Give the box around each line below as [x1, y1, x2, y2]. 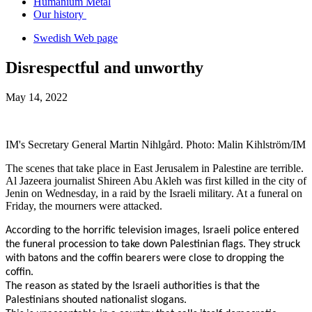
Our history [33, 8, 86, 20]
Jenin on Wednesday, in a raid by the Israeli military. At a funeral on [6, 187, 302, 199]
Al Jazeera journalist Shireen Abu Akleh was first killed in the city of [6, 174, 306, 187]
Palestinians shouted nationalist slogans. [6, 294, 187, 306]
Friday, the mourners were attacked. [6, 199, 162, 212]
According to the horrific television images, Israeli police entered [6, 224, 299, 236]
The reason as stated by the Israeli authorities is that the [6, 280, 260, 292]
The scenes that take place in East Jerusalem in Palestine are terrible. [6, 162, 304, 174]
